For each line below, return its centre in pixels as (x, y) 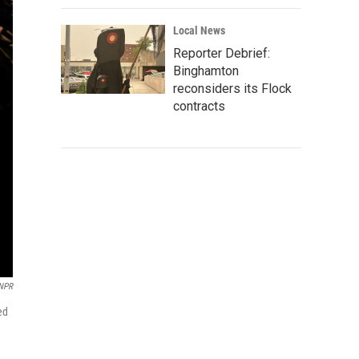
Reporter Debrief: (222, 53)
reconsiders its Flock (232, 89)
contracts (199, 106)
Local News (199, 30)
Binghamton (206, 71)
